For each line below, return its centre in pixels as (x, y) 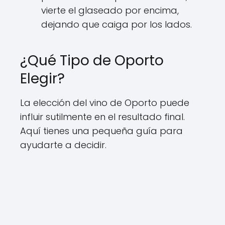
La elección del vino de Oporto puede (105, 102)
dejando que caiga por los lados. (117, 24)
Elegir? (42, 78)
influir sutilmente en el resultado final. (102, 117)
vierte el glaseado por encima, (110, 10)
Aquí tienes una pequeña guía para (101, 131)
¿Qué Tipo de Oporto (92, 60)
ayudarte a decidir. (63, 145)
